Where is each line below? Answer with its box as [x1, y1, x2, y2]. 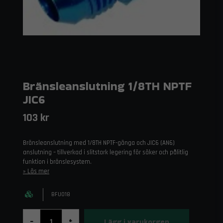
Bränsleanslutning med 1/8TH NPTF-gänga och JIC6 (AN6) [23, 139, 175, 147]
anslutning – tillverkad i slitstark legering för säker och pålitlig [23, 148, 188, 156]
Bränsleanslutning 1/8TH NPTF [23, 78, 192, 94]
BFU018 [51, 191, 70, 198]
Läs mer [27, 167, 49, 175]
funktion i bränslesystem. [23, 158, 92, 166]
